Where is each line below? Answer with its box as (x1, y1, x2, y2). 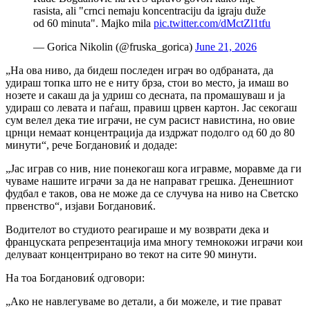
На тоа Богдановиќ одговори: (6, 271, 145, 284)
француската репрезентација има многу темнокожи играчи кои (6, 235, 303, 248)
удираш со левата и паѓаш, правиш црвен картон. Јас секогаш (6, 101, 297, 113)
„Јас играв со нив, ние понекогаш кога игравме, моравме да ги (6, 162, 302, 174)
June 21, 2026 (195, 40, 257, 53)
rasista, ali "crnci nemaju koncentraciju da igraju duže (33, 4, 266, 17)
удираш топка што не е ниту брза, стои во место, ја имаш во (6, 76, 289, 89)
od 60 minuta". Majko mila (33, 17, 154, 29)
